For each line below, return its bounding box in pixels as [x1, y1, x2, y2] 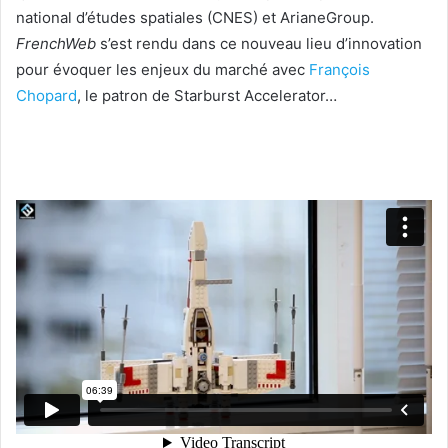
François [309, 59, 370, 79]
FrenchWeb [16, 33, 96, 53]
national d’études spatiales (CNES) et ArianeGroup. [16, 7, 374, 27]
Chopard [16, 85, 77, 105]
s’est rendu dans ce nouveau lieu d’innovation [96, 33, 422, 53]
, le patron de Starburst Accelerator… [77, 85, 337, 105]
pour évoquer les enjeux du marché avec [16, 59, 309, 79]
